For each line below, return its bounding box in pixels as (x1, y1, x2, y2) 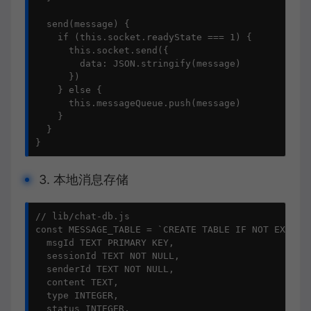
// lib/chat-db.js (35, 211, 130, 221)
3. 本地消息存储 (39, 172, 128, 187)
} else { (35, 85, 102, 95)
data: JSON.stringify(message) (35, 58, 241, 69)
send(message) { (35, 19, 130, 29)
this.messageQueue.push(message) (35, 98, 241, 108)
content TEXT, (35, 277, 119, 287)
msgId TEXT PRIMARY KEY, (35, 237, 174, 248)
